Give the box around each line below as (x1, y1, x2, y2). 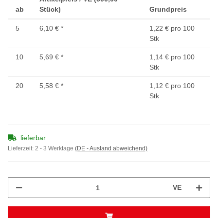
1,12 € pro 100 (149, 82, 195, 90)
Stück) (39, 5, 61, 14)
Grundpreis (149, 5, 187, 14)
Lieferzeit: (8, 145, 35, 152)
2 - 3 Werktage (35, 145, 75, 152)
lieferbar (20, 134, 46, 142)
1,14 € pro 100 (149, 53, 195, 61)
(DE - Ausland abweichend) (75, 145, 147, 152)
